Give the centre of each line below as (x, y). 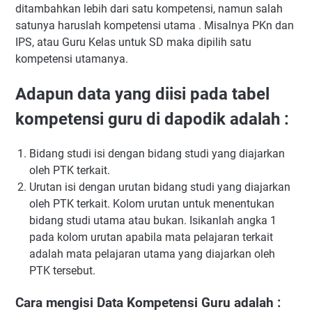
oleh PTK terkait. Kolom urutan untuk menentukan (152, 203)
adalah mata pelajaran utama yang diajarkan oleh (152, 253)
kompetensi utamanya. (72, 59)
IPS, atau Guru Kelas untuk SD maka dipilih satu (133, 42)
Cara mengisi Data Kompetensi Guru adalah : (148, 303)
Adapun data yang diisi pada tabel (142, 94)
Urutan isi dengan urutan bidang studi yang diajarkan (160, 187)
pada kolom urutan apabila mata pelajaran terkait (151, 237)
